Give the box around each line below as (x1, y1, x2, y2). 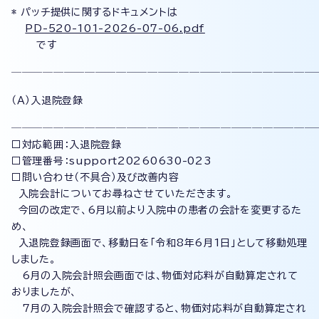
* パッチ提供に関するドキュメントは (11, 7, 178, 17)
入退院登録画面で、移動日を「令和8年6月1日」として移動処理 (11, 238, 308, 248)
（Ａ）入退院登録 (11, 95, 83, 105)
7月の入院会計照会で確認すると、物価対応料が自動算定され (11, 303, 307, 313)
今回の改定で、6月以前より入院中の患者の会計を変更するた (11, 205, 302, 215)
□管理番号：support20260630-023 (11, 156, 212, 166)
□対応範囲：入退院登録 (11, 140, 122, 150)
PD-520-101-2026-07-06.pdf (25, 23, 205, 33)
